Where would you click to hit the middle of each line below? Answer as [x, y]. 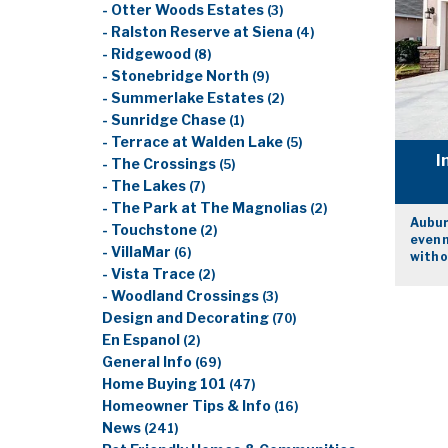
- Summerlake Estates [184, 98]
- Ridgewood [148, 54]
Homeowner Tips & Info [188, 406]
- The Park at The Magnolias [206, 208]
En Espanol [142, 340]
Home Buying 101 [165, 384]
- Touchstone [151, 230]
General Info [148, 362]
